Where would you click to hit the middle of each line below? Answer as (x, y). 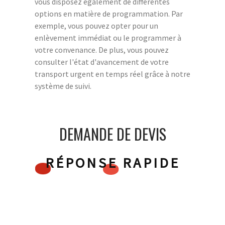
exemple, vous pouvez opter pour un (96, 25)
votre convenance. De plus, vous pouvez (102, 49)
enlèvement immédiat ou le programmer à (108, 37)
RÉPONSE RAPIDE (113, 162)
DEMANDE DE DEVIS (113, 134)
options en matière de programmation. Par (109, 13)
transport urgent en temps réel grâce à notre (113, 74)
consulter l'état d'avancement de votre (102, 62)
